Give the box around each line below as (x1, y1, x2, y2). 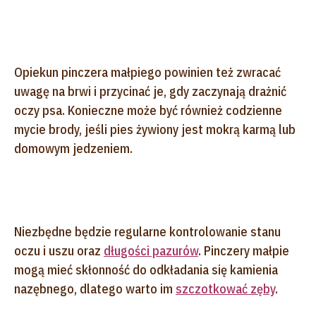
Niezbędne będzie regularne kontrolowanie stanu (14, 223, 281, 240)
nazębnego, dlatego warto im (14, 280, 176, 297)
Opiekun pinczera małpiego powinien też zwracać (14, 63, 281, 80)
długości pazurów (104, 242, 198, 259)
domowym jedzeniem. (14, 140, 133, 157)
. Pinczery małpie (198, 242, 289, 259)
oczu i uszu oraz (14, 242, 104, 259)
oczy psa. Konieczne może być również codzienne (14, 102, 282, 119)
